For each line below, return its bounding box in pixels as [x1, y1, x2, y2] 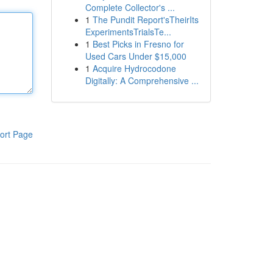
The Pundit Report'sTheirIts [92, 13, 199, 26]
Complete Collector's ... [85, 1, 175, 13]
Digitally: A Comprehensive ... [85, 74, 199, 87]
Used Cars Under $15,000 [85, 50, 186, 62]
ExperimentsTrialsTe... [85, 26, 171, 38]
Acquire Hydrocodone [92, 62, 176, 74]
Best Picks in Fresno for [92, 38, 184, 50]
